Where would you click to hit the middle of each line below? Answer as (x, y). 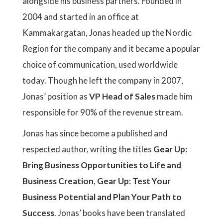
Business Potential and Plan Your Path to (102, 197)
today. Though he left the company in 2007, (103, 80)
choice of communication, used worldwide (100, 64)
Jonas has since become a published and (95, 133)
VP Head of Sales (122, 96)
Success (38, 213)
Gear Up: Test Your (134, 181)
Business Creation (58, 181)
